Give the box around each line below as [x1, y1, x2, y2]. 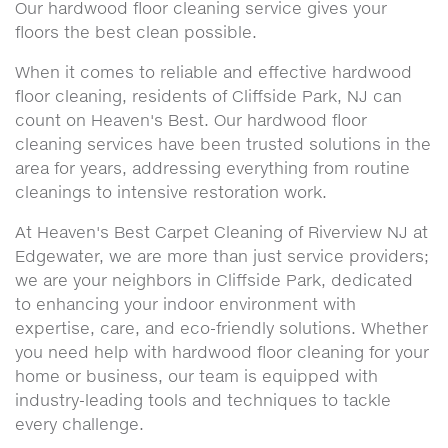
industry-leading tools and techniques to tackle [15, 390, 391, 410]
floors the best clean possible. [15, 22, 257, 42]
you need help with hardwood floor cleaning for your [15, 342, 429, 362]
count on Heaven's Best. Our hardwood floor [15, 110, 367, 130]
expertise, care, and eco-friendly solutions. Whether [15, 318, 428, 338]
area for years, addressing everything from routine [15, 158, 410, 178]
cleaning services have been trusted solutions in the [15, 134, 431, 154]
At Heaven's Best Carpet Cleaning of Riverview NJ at [15, 222, 428, 242]
